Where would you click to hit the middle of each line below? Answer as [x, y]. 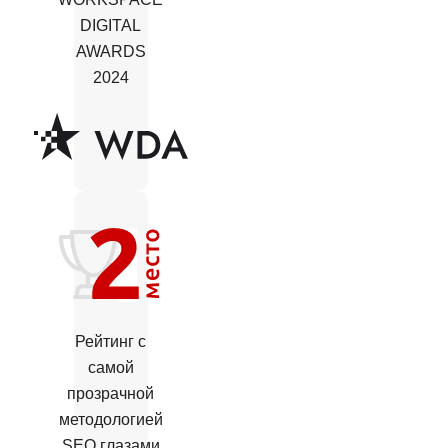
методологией [110, 419]
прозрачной [111, 393]
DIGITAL [111, 25]
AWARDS [110, 51]
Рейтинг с [111, 341]
